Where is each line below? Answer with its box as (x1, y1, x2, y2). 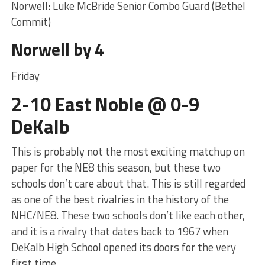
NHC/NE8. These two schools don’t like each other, (11, 206, 245, 224)
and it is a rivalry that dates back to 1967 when (11, 222, 228, 240)
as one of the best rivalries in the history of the (11, 190, 229, 208)
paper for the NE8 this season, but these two (11, 159, 221, 176)
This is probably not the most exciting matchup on (11, 143, 245, 160)
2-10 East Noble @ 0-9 (11, 89, 199, 118)
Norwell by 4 (11, 35, 104, 62)
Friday (11, 67, 40, 84)
